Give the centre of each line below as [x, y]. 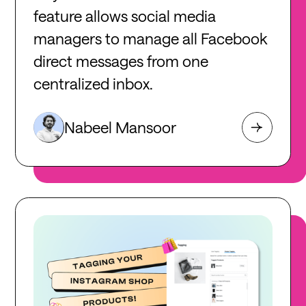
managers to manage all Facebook [151, 38]
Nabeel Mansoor [121, 127]
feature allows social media [125, 15]
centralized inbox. [94, 83]
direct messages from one [121, 60]
